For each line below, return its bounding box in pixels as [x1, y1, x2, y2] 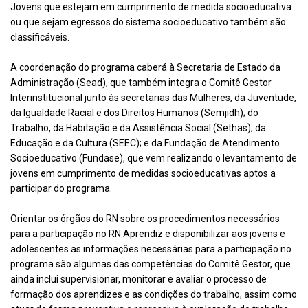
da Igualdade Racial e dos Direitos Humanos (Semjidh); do [10, 107, 258, 118]
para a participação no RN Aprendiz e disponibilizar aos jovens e [10, 228, 285, 239]
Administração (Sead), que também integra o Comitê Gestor [10, 76, 272, 88]
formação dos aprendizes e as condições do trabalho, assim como [10, 288, 297, 300]
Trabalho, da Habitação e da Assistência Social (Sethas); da [10, 122, 266, 133]
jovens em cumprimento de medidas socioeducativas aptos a [10, 167, 276, 179]
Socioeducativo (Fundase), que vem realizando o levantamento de [10, 152, 297, 164]
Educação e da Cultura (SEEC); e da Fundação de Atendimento [10, 137, 280, 148]
